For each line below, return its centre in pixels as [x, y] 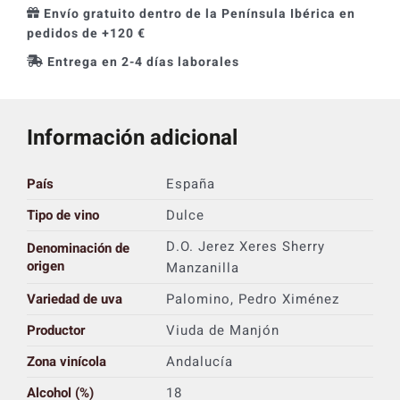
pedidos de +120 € [86, 33]
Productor [55, 330]
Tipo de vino [62, 215]
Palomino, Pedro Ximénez [252, 299]
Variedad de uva [74, 299]
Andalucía [199, 361]
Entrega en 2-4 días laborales [143, 62]
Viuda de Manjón [222, 330]
